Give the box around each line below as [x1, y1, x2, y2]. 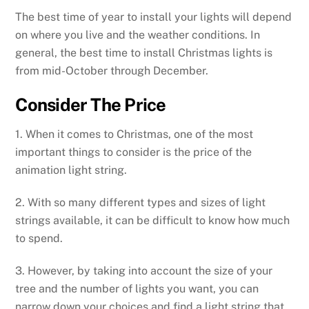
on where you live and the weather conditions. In [15, 28, 261, 41]
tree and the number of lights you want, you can [15, 281, 259, 295]
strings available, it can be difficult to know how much [15, 213, 290, 227]
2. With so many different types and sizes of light [15, 195, 266, 209]
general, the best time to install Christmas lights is [15, 46, 273, 59]
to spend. [15, 231, 63, 245]
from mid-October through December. [15, 63, 209, 77]
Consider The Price [15, 94, 166, 116]
